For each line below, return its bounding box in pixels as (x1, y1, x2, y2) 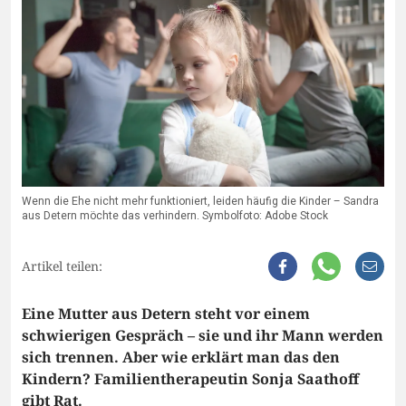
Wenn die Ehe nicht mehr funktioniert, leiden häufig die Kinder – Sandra (22, 193, 379, 210)
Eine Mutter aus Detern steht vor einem (22, 304, 310, 324)
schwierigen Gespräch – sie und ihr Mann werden (22, 325, 383, 346)
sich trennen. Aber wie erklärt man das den (22, 347, 340, 368)
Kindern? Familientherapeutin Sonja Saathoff (22, 369, 359, 390)
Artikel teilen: (22, 257, 102, 275)
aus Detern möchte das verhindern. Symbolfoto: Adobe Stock (22, 208, 328, 225)
